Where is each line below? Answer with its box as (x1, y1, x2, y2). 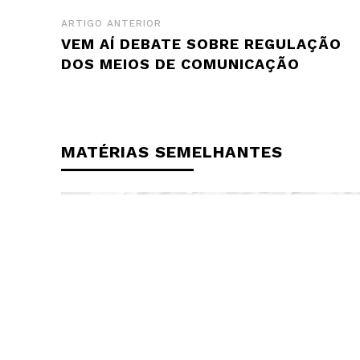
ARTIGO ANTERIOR (61, 17, 162, 29)
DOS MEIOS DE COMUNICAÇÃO (61, 55, 300, 72)
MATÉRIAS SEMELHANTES (61, 141, 283, 162)
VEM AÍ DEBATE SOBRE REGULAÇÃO (61, 35, 342, 52)
